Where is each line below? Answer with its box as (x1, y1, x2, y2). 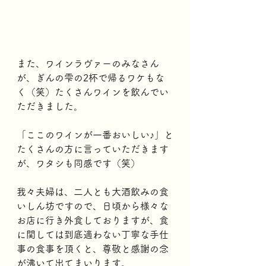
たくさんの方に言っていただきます (17, 144, 169, 154)
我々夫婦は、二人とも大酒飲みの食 (17, 187, 169, 197)
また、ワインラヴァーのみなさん (17, 59, 159, 68)
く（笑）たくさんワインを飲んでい (17, 87, 169, 97)
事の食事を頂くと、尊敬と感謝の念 (17, 244, 169, 254)
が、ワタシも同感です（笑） (17, 159, 140, 168)
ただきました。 (17, 102, 83, 111)
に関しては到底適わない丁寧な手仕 (17, 230, 169, 239)
